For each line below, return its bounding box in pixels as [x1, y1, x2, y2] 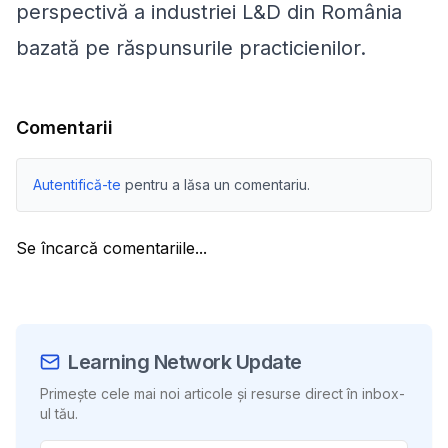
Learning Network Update [68, 349, 302, 374]
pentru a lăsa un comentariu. [125, 175, 310, 193]
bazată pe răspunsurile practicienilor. [16, 35, 366, 60]
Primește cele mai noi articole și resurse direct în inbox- [40, 384, 405, 402]
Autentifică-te [33, 175, 121, 193]
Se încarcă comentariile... [16, 237, 207, 258]
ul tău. [40, 404, 78, 422]
